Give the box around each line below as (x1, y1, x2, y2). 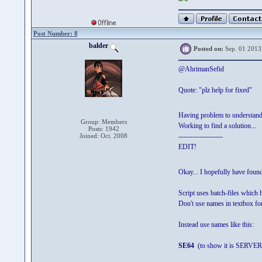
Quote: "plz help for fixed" (178, 86, 252, 94)
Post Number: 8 (33, 30, 78, 37)
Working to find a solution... (178, 122, 256, 130)
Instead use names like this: (178, 220, 254, 229)
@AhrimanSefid (178, 65, 224, 73)
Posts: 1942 (88, 125, 119, 132)
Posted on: (193, 45, 223, 52)
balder (88, 42, 110, 50)
